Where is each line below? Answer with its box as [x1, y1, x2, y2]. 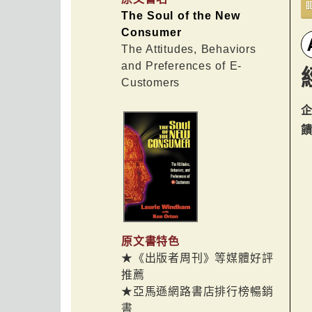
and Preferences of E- [121, 60, 242, 72]
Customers [121, 77, 180, 88]
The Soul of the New [121, 10, 240, 22]
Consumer [121, 26, 182, 38]
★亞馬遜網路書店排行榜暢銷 [121, 286, 274, 298]
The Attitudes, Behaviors [121, 43, 256, 55]
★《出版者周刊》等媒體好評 [121, 252, 274, 265]
